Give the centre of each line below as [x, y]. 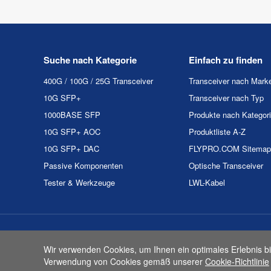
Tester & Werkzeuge [79, 182]
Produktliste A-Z [217, 131]
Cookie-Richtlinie [237, 261]
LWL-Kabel [207, 182]
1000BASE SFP [72, 114]
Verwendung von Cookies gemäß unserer [124, 261]
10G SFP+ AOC [72, 131]
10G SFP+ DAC [71, 148]
